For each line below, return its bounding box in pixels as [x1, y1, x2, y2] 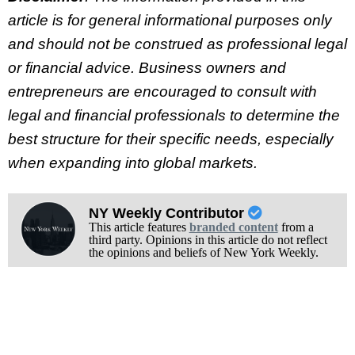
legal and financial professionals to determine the [8, 106, 340, 124]
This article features [88, 219, 189, 234]
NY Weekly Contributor [88, 204, 248, 221]
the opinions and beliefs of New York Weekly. [88, 245, 319, 259]
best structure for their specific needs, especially [8, 130, 334, 147]
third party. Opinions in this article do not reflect [88, 232, 327, 246]
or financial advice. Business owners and [8, 59, 286, 76]
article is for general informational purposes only [8, 11, 332, 29]
